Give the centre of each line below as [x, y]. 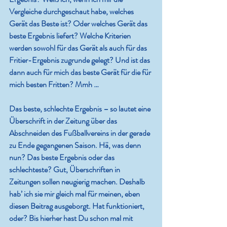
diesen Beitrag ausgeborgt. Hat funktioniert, [78, 206]
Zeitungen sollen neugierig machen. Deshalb [78, 182]
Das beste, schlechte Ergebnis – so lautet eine [81, 109]
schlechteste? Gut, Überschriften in [65, 170]
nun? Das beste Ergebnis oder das [63, 158]
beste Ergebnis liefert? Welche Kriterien [71, 36]
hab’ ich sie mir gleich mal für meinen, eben [75, 194]
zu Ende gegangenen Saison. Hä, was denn [76, 145]
